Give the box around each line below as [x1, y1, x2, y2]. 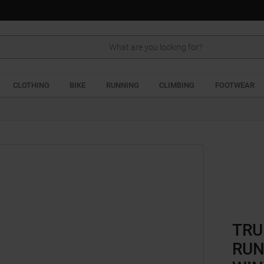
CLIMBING [159, 81, 195, 90]
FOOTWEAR [214, 81, 255, 90]
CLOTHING [12, 81, 49, 90]
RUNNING [105, 81, 139, 90]
